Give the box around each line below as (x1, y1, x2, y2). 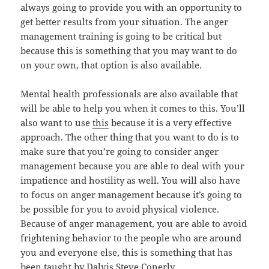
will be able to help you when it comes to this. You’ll (20, 102, 246, 115)
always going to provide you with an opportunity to (20, 1, 243, 14)
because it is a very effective (109, 116, 232, 129)
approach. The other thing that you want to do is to (20, 131, 240, 144)
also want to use (20, 116, 93, 129)
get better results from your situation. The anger (20, 16, 229, 28)
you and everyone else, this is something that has (20, 246, 233, 259)
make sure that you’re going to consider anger (20, 145, 219, 158)
